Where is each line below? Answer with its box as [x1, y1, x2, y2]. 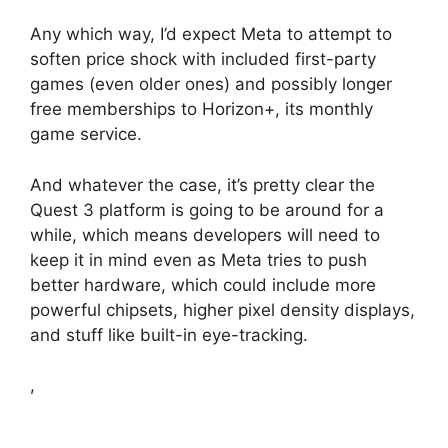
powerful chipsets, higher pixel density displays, [30, 299, 415, 320]
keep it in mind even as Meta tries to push [30, 249, 367, 270]
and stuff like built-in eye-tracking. [30, 324, 308, 345]
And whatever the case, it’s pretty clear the [30, 174, 375, 195]
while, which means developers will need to [30, 224, 380, 245]
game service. [30, 124, 142, 145]
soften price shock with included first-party [30, 49, 376, 70]
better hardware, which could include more [30, 274, 376, 295]
